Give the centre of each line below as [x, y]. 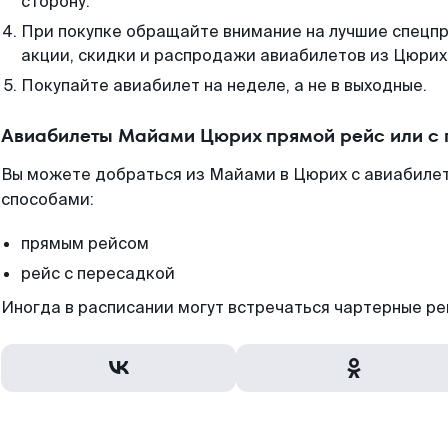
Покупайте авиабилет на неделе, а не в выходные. [224, 85]
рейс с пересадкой [98, 273]
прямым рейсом [85, 243]
